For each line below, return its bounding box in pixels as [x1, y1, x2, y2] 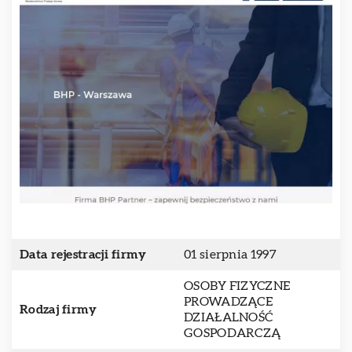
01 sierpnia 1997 [184, 248, 277, 261]
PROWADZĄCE [184, 295, 273, 308]
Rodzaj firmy [20, 303, 97, 316]
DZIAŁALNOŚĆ [184, 311, 273, 324]
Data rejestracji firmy [20, 248, 147, 261]
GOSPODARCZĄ [184, 327, 281, 339]
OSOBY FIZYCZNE [184, 280, 291, 292]
